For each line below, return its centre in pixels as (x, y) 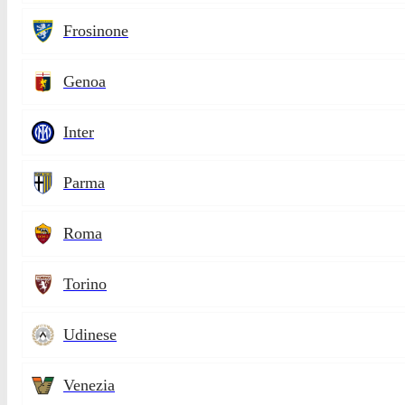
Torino (85, 284)
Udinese (90, 335)
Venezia (89, 386)
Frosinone (96, 31)
